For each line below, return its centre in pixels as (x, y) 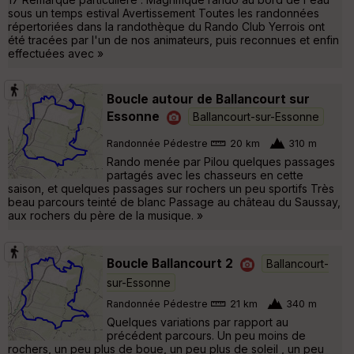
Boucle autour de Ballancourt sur (208, 99)
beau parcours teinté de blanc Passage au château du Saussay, (174, 201)
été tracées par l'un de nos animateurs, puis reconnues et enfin (173, 40)
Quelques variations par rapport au (198, 322)
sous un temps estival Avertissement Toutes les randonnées (164, 13)
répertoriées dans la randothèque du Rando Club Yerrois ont (166, 26)
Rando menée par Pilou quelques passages (221, 161)
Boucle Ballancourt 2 (170, 263)
